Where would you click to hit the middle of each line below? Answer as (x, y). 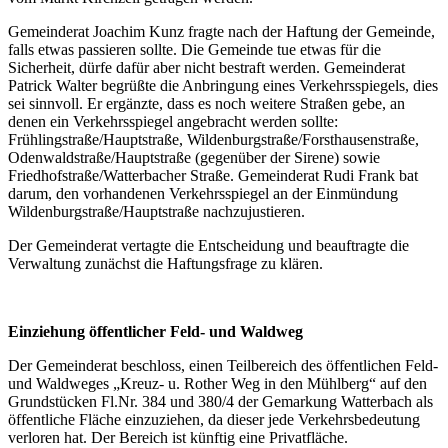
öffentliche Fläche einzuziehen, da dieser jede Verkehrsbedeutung (214, 419)
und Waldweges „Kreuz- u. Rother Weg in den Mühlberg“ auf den (217, 383)
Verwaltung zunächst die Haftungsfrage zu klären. (165, 263)
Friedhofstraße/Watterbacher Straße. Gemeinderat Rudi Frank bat (213, 175)
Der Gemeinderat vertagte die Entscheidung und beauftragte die (208, 245)
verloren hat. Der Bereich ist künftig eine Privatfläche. (178, 437)
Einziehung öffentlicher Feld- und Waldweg (155, 331)
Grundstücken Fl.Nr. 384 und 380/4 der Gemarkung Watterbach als (220, 401)
